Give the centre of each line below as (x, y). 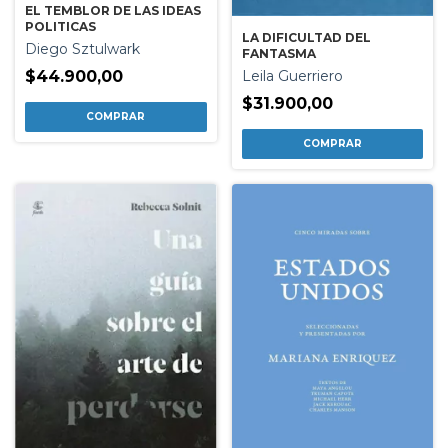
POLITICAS (60, 27)
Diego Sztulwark (82, 49)
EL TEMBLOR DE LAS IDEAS (113, 11)
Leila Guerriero (292, 75)
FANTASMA (278, 53)
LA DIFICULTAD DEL (306, 37)
